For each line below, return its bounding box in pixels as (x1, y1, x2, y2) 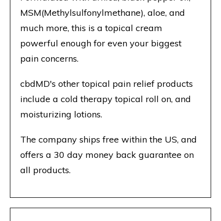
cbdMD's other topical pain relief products (20, 78, 193, 90)
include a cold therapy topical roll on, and (20, 93, 191, 105)
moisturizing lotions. (20, 109, 102, 120)
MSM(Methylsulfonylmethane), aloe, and (20, 7, 185, 19)
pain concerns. (20, 53, 78, 65)
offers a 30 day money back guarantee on (20, 149, 194, 161)
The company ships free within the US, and (20, 134, 197, 146)
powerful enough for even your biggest (20, 37, 182, 49)
